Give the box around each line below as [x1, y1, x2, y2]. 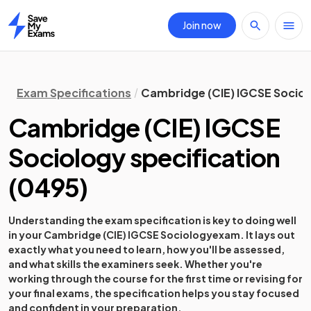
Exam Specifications [17, 85, 131, 100]
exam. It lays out [212, 228, 295, 241]
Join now [183, 19, 221, 31]
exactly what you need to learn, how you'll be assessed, [8, 243, 285, 255]
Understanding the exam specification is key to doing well [8, 214, 296, 226]
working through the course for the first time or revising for [8, 272, 303, 285]
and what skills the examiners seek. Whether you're [8, 258, 262, 270]
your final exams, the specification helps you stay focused [8, 287, 299, 299]
